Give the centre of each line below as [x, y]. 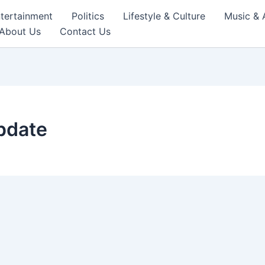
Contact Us [85, 31]
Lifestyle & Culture [164, 16]
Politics [88, 16]
